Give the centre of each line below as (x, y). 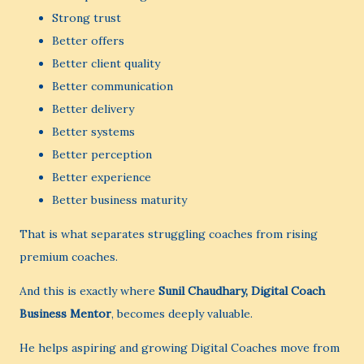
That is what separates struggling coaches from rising (169, 234)
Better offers (88, 41)
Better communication (113, 86)
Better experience (102, 177)
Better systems (93, 132)
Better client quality (106, 63)
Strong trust (87, 18)
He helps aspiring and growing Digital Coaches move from (180, 348)
